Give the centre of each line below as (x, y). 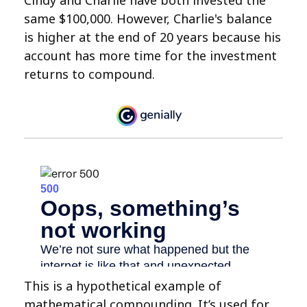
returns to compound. (89, 74)
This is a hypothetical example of (123, 286)
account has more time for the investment (150, 56)
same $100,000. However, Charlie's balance (148, 19)
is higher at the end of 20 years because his (152, 37)
